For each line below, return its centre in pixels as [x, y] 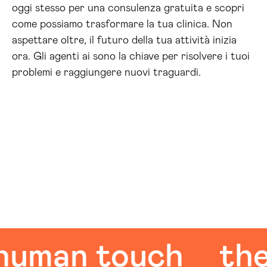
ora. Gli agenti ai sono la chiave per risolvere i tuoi [131, 57]
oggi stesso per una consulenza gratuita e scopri [128, 8]
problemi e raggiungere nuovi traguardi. [106, 73]
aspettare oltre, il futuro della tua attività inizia [124, 41]
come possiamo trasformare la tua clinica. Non [122, 24]
